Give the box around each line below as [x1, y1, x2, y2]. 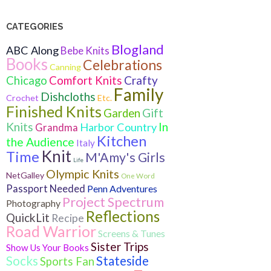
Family [114, 83, 163, 105]
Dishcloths [41, 89, 96, 103]
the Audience [6, 134, 74, 149]
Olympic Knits [46, 166, 119, 181]
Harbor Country [80, 120, 157, 134]
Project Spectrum [62, 193, 164, 210]
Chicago [6, 73, 47, 87]
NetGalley [6, 169, 44, 180]
